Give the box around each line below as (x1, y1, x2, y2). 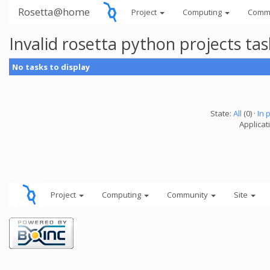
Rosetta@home (18, 5, 90, 19)
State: (210, 108, 233, 119)
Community (167, 189, 210, 200)
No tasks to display (12, 61, 90, 72)
